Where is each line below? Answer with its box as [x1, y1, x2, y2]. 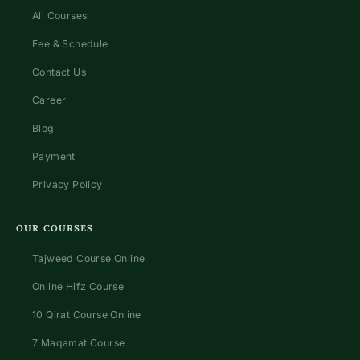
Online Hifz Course [32, 280, 125, 293]
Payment [32, 150, 76, 163]
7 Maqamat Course [32, 337, 125, 350]
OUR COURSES [16, 223, 94, 235]
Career [32, 94, 67, 107]
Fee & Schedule [32, 38, 108, 51]
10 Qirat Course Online [32, 309, 141, 321]
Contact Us [32, 66, 86, 79]
